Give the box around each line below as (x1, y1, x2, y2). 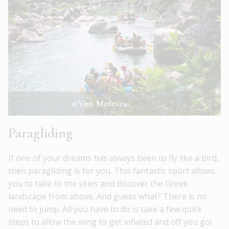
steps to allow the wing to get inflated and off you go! (8, 216, 212, 228)
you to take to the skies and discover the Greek (8, 178, 188, 190)
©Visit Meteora (72, 98, 127, 109)
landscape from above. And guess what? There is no (8, 191, 207, 202)
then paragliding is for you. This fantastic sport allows (8, 165, 215, 177)
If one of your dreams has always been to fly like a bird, (8, 152, 219, 164)
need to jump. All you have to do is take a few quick (8, 203, 202, 215)
